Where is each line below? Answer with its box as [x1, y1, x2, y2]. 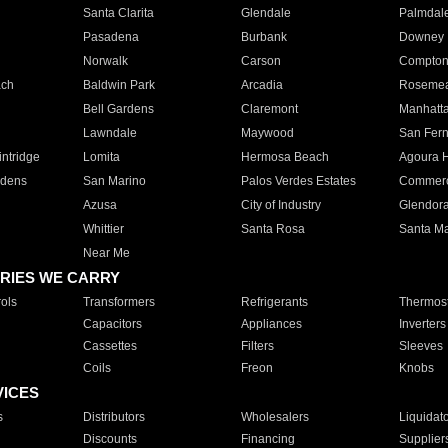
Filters [240, 339, 274, 353]
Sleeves [398, 339, 443, 353]
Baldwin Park [82, 78, 155, 92]
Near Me [82, 246, 130, 260]
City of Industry [240, 198, 321, 212]
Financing [240, 432, 295, 446]
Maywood [240, 126, 294, 140]
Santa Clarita [82, 6, 154, 20]
